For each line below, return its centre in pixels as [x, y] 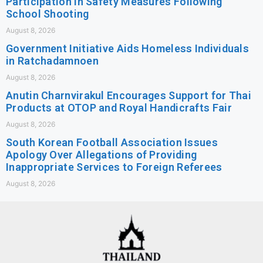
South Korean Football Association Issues [112, 143]
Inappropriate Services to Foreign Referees [114, 167]
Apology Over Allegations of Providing [102, 155]
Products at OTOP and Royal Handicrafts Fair [119, 108]
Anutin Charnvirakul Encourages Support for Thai [129, 96]
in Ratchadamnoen [52, 61]
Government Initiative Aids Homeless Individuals [128, 49]
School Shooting [48, 14]
